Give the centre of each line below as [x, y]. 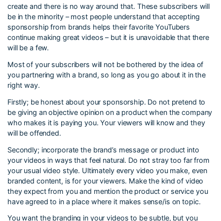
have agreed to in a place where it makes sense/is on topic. [104, 201]
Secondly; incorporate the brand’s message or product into [103, 149]
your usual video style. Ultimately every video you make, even [108, 170]
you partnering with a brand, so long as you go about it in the [107, 74]
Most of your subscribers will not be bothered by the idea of [106, 64]
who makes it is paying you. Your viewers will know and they [106, 122]
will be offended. [34, 133]
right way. [24, 85]
